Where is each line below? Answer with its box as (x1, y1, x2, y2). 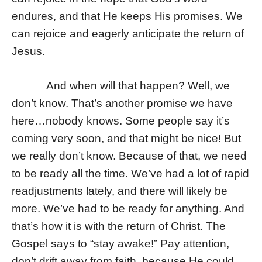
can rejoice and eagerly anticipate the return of (12, 27, 244, 40)
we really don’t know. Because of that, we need (12, 150, 247, 163)
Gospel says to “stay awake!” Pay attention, (12, 237, 229, 250)
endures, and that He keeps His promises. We (12, 10, 243, 23)
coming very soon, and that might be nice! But (12, 132, 241, 145)
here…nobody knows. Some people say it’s (12, 115, 230, 127)
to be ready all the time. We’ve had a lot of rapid (12, 167, 249, 180)
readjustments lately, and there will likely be (12, 185, 227, 198)
